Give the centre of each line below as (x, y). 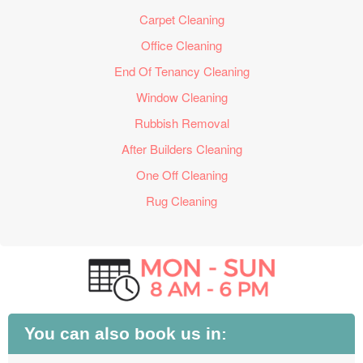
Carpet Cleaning (181, 19)
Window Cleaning (181, 97)
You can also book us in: (126, 334)
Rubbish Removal (181, 123)
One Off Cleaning (181, 175)
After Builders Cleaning (181, 149)
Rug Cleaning (181, 201)
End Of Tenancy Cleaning (181, 71)
